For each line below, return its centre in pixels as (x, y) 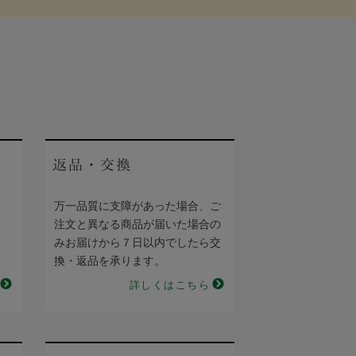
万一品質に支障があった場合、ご (137, 206)
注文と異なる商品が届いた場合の (137, 224)
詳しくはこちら (169, 285)
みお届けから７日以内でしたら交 (137, 243)
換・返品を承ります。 (110, 261)
